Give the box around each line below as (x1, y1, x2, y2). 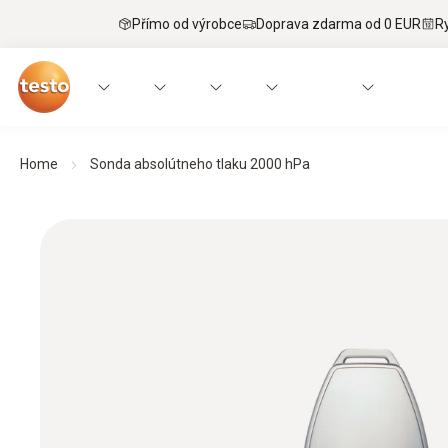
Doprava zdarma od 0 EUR (256, 15, 421, 32)
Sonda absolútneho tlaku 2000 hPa (90, 156, 310, 172)
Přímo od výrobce (132, 15, 242, 32)
